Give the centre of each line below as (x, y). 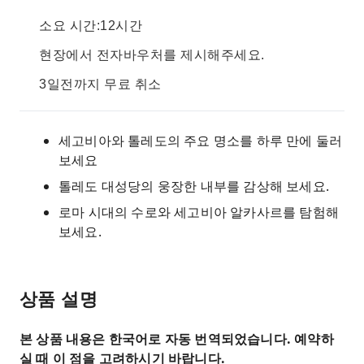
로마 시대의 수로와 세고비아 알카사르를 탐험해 (199, 212)
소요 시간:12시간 (91, 26)
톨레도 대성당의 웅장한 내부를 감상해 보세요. (194, 186)
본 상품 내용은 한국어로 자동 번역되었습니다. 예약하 (177, 339)
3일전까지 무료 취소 (100, 84)
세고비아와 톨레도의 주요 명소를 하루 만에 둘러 (201, 141)
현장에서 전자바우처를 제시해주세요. (152, 55)
